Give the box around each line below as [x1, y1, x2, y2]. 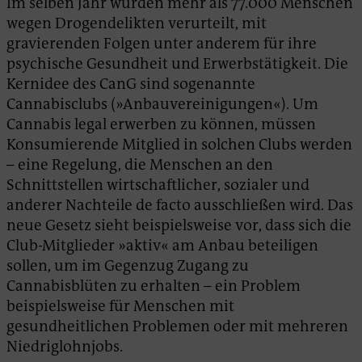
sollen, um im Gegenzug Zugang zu [6, 255, 249, 276]
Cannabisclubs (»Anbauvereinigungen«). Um [6, 94, 318, 115]
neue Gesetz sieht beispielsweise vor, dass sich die [6, 215, 351, 236]
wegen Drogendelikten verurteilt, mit [6, 13, 267, 34]
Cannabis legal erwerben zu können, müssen [6, 114, 316, 135]
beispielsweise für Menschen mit [6, 296, 234, 317]
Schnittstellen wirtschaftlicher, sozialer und [6, 175, 309, 196]
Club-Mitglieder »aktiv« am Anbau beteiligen [6, 235, 318, 256]
